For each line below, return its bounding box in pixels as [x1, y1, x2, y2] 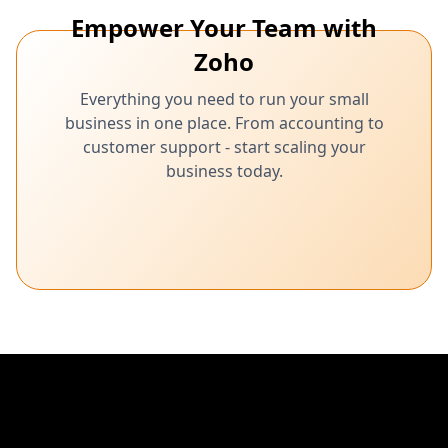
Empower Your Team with [71, 11, 377, 44]
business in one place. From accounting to [64, 112, 384, 134]
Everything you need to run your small [79, 88, 369, 110]
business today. [165, 160, 283, 182]
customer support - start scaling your [82, 136, 366, 158]
